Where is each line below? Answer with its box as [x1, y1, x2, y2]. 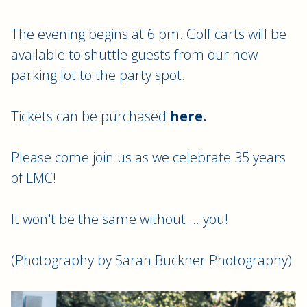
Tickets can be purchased [11, 106, 167, 125]
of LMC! [11, 168, 56, 187]
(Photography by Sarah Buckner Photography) [11, 250, 292, 269]
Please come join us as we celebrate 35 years [11, 147, 286, 167]
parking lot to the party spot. [11, 65, 185, 84]
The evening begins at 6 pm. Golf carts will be [11, 24, 286, 43]
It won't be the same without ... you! [11, 209, 228, 228]
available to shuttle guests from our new [11, 45, 258, 64]
